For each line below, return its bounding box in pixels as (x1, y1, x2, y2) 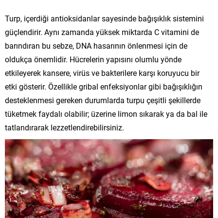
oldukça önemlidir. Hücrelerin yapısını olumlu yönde (5, 54, 182, 64)
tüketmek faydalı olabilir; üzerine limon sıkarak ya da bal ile (5, 108, 207, 119)
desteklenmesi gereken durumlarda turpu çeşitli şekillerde (5, 94, 200, 105)
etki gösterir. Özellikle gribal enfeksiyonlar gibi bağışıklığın (5, 81, 202, 91)
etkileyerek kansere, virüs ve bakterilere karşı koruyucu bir (5, 67, 200, 78)
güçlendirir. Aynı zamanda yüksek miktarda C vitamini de (5, 26, 199, 37)
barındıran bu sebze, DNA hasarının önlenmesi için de (5, 40, 187, 51)
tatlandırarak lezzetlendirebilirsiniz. (5, 122, 124, 132)
